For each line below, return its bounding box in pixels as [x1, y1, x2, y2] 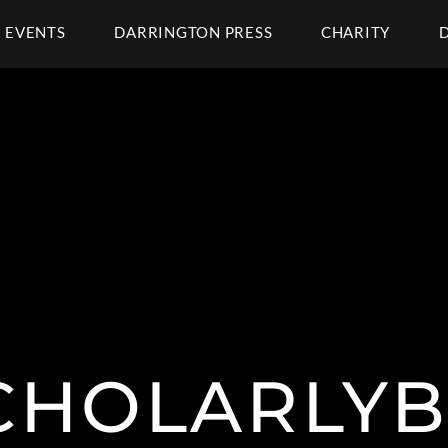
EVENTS [5, 23, 66, 41]
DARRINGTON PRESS [114, 23, 273, 41]
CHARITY [320, 23, 391, 41]
